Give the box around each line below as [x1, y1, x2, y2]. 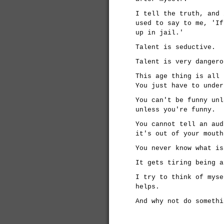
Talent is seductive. [135, 43, 215, 51]
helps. [135, 183, 159, 190]
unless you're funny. [135, 106, 215, 113]
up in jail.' [135, 29, 183, 36]
